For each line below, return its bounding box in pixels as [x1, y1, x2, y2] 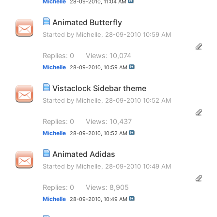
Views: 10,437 [86, 117, 132, 125]
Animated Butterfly [52, 17, 122, 28]
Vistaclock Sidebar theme [52, 83, 146, 93]
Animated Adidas [52, 149, 115, 159]
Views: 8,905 [86, 183, 129, 191]
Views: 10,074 [86, 51, 131, 60]
